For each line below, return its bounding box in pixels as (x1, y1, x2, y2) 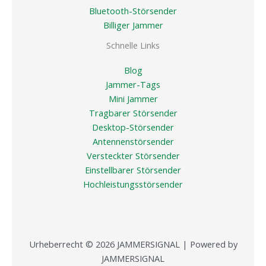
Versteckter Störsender (86, 150, 180, 162)
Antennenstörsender (92, 135, 174, 148)
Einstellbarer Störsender (85, 164, 181, 176)
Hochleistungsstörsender (83, 178, 183, 191)
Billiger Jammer (103, 19, 163, 31)
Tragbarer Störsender (88, 107, 178, 119)
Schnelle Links (106, 39, 160, 52)
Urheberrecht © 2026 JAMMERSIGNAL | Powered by (28, 238, 237, 251)
